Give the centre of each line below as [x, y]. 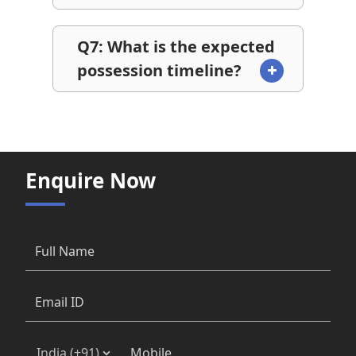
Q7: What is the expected [176, 47]
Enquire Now [91, 181]
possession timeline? [159, 71]
